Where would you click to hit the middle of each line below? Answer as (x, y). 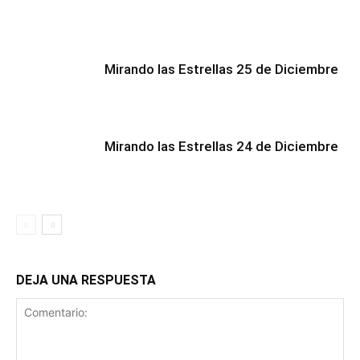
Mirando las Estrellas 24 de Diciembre (221, 146)
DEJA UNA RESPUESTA (86, 280)
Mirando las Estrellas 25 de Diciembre (221, 69)
